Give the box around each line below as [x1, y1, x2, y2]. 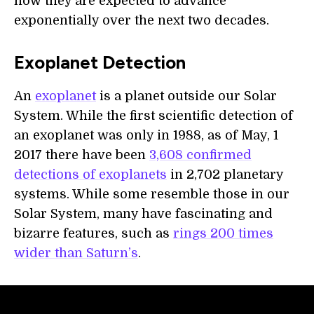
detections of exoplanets [14, 168, 167, 182]
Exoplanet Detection [14, 51, 186, 74]
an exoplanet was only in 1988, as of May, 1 [14, 128, 278, 142]
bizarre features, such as [14, 226, 173, 240]
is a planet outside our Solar [96, 89, 277, 103]
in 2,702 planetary [167, 168, 283, 182]
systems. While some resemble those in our [14, 187, 289, 201]
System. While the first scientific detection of [14, 109, 293, 123]
